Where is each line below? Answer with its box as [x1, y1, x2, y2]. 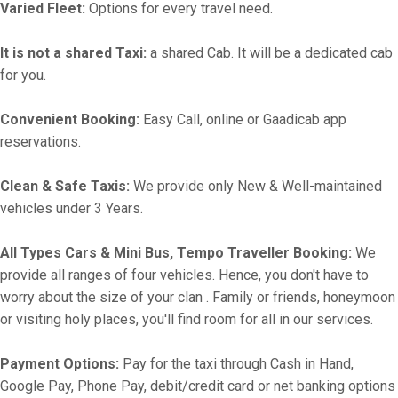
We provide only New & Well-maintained [130, 178, 382, 195]
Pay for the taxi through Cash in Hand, [119, 355, 354, 372]
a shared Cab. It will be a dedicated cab [147, 44, 393, 61]
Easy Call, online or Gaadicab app [139, 111, 346, 128]
